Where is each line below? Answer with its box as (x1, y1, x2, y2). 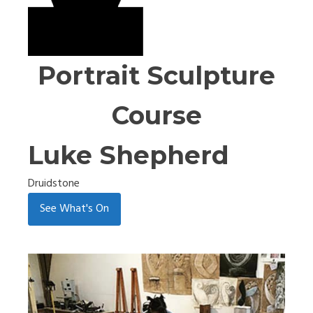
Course (111, 99, 202, 131)
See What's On (40, 199, 109, 218)
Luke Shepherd (28, 139, 229, 170)
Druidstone (28, 174, 80, 193)
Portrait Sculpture (38, 59, 275, 91)
